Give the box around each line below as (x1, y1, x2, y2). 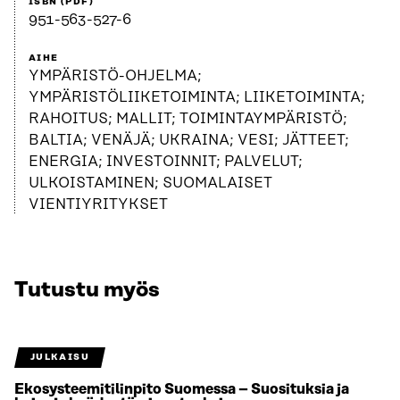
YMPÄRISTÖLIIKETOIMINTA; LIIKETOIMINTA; (29, 89, 365, 106)
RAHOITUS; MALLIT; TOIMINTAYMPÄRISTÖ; (29, 111, 347, 128)
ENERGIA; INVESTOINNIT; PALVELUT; (29, 154, 303, 171)
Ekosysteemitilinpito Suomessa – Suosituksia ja (14, 381, 349, 398)
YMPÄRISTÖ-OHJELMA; (29, 68, 202, 85)
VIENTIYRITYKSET (29, 196, 168, 213)
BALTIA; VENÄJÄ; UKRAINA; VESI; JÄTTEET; (29, 132, 349, 149)
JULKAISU (29, 352, 89, 363)
